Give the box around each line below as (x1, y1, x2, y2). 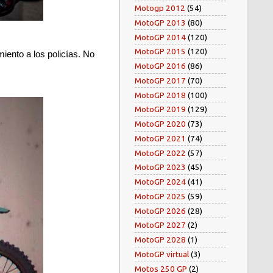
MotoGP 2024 (135, 177, 186, 187)
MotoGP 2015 (135, 46, 186, 57)
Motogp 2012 (135, 3, 185, 13)
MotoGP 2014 (135, 32, 186, 42)
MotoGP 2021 (135, 133, 186, 143)
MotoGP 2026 (135, 205, 186, 216)
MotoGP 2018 (135, 90, 186, 100)
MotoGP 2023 (135, 162, 186, 172)
